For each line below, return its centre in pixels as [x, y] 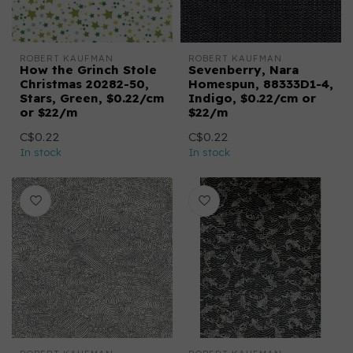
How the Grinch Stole [88, 70]
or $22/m [48, 112]
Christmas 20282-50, [84, 84]
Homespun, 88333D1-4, [261, 84]
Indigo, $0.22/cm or [252, 98]
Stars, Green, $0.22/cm [92, 98]
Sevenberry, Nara [243, 70]
